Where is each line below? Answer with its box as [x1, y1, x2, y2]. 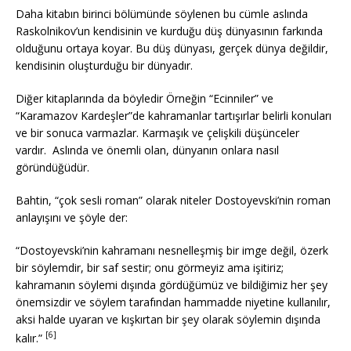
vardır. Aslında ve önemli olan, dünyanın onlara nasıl [16, 143, 279, 157]
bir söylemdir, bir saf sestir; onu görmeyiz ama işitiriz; [16, 260, 284, 275]
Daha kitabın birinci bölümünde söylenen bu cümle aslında [16, 6, 308, 21]
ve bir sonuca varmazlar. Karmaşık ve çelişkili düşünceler [16, 125, 299, 140]
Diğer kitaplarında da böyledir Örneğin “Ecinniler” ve [16, 91, 273, 106]
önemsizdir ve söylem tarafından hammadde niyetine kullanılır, [16, 295, 331, 309]
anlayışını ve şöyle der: [16, 210, 128, 225]
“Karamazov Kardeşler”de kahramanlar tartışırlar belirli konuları [16, 108, 331, 123]
